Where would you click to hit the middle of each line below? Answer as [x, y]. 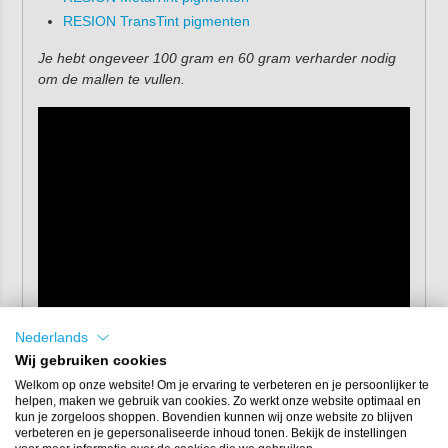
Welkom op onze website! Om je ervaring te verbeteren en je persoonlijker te [222, 385]
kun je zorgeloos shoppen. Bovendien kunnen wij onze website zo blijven [214, 417]
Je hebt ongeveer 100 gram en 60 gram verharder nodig [216, 58]
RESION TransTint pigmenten [156, 21]
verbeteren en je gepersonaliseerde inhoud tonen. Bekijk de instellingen [211, 433]
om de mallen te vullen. [111, 79]
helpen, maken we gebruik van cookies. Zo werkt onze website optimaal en [218, 401]
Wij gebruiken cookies [91, 361]
